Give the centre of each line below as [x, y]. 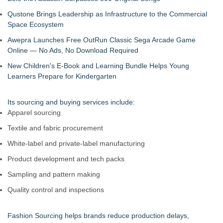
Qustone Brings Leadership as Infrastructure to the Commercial [107, 14]
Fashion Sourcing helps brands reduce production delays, [98, 216]
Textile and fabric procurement [55, 128]
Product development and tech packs [66, 159]
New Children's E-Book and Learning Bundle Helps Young [98, 66]
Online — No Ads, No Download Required [73, 50]
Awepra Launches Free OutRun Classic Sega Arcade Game [102, 40]
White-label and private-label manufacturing [76, 143]
